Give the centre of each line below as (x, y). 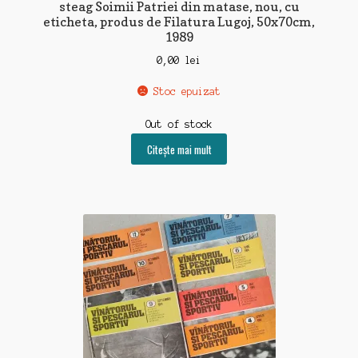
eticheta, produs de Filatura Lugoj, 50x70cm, (179, 22)
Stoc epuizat (187, 91)
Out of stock (179, 125)
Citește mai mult (179, 149)
